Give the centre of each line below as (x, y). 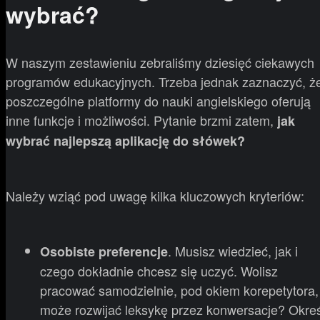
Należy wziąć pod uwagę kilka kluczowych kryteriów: (155, 195)
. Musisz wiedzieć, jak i (233, 250)
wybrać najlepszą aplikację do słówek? (125, 140)
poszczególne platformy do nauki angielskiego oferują (158, 100)
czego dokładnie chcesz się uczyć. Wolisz (159, 270)
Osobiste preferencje (104, 251)
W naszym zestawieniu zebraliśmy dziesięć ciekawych (160, 62)
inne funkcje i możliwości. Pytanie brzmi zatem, (141, 120)
